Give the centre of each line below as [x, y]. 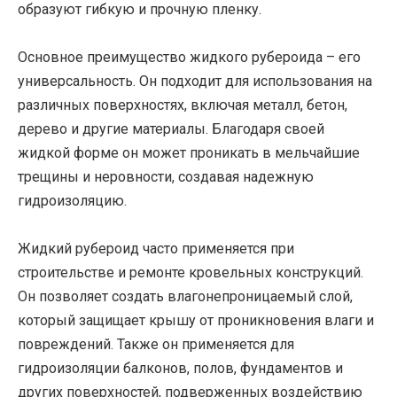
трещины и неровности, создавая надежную [166, 176]
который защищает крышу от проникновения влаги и [196, 321]
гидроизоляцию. [72, 200]
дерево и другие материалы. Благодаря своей [171, 128]
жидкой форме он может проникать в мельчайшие [189, 152]
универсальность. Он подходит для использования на [195, 81]
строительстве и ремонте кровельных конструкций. [191, 273]
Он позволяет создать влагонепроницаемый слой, [185, 297]
